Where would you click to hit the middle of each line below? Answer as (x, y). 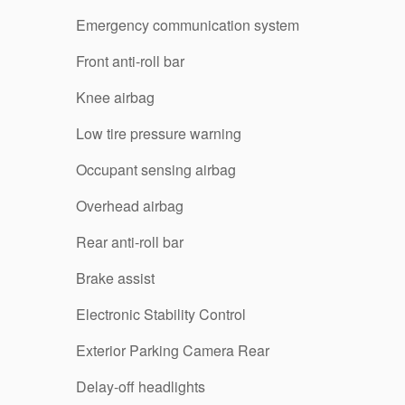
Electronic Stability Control (161, 314)
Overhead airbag (130, 206)
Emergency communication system (188, 25)
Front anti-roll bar (130, 61)
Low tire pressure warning (159, 133)
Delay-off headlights (141, 386)
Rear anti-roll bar (130, 242)
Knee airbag (115, 97)
